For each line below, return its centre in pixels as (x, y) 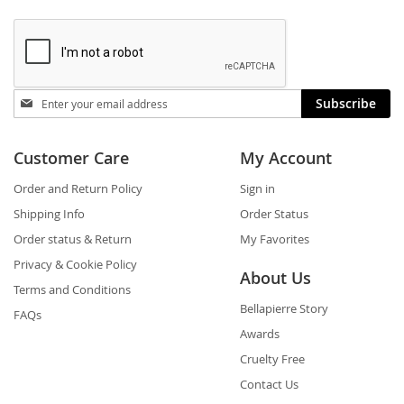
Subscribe (346, 103)
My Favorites (274, 239)
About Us (275, 278)
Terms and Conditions (72, 289)
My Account (285, 158)
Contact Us (269, 384)
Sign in (257, 188)
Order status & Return (73, 239)
